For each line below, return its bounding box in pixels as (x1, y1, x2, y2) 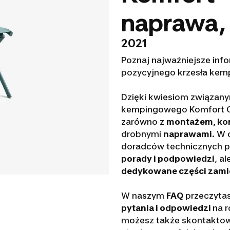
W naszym (121, 190, 166, 201)
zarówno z (121, 117, 166, 127)
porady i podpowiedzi (121, 154, 215, 164)
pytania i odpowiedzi (121, 203, 213, 213)
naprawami (163, 129, 212, 139)
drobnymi (121, 129, 163, 139)
